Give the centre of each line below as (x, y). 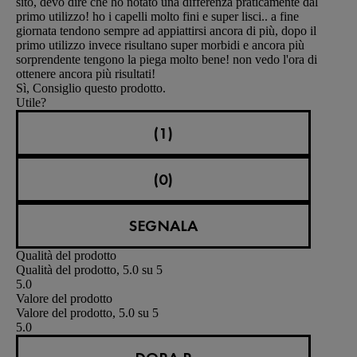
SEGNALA (163, 225)
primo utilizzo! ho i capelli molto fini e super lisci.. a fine (157, 16)
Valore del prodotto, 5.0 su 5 (87, 312)
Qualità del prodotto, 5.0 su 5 (89, 269)
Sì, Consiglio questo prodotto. (91, 88)
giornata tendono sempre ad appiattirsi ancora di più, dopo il (166, 30)
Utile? (31, 102)
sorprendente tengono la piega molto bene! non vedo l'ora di (167, 59)
